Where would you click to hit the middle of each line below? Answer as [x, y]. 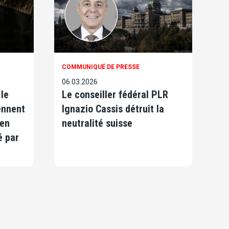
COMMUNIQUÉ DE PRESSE [101, 67]
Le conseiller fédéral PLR [115, 95]
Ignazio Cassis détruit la [113, 109]
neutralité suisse [97, 123]
